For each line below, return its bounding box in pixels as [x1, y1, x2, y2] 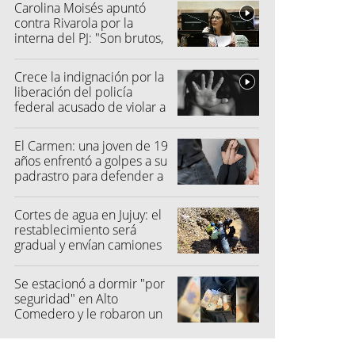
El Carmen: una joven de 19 [14, 137, 168, 155]
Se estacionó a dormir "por [14, 275, 165, 293]
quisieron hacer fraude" [14, 44, 147, 63]
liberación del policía [14, 83, 132, 101]
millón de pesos [14, 320, 104, 338]
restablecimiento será [14, 221, 136, 239]
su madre [14, 182, 67, 200]
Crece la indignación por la [14, 68, 164, 86]
